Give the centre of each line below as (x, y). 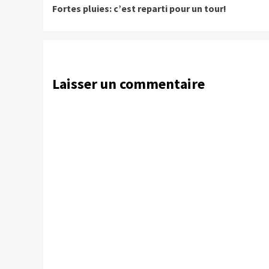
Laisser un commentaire (128, 84)
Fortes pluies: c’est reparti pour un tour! (139, 9)
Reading (84, 15)
